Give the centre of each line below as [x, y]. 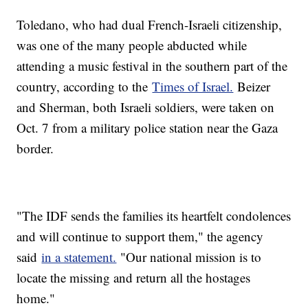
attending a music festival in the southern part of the [152, 65]
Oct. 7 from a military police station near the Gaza [147, 127]
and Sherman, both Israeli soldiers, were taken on [146, 107]
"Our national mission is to [189, 256]
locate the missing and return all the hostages [134, 277]
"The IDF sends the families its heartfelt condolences [154, 215]
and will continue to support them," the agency [140, 236]
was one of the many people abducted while [132, 45]
